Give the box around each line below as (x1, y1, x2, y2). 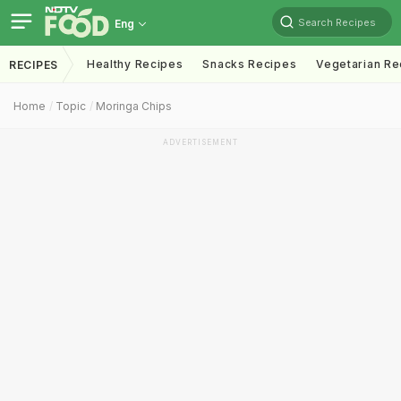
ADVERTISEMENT (163, 138, 238, 147)
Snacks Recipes (202, 57, 297, 71)
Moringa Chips (96, 99, 172, 113)
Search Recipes (298, 15, 376, 29)
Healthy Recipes (86, 57, 183, 71)
